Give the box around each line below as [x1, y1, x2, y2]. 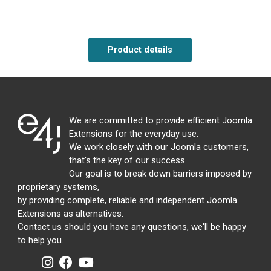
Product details [108, 45, 173, 56]
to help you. [18, 235, 64, 246]
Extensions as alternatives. [18, 208, 123, 220]
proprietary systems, [18, 181, 99, 193]
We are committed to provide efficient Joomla [69, 115, 252, 126]
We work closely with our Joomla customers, [69, 142, 249, 153]
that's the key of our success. [69, 155, 187, 166]
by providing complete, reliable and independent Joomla [18, 195, 237, 206]
